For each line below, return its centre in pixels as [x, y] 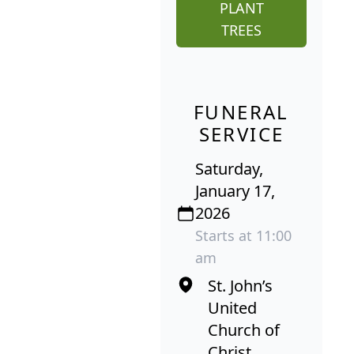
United [232, 307]
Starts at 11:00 [243, 235]
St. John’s [240, 285]
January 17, [235, 190]
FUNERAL [241, 111]
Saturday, [229, 168]
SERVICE [241, 134]
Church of [244, 330]
